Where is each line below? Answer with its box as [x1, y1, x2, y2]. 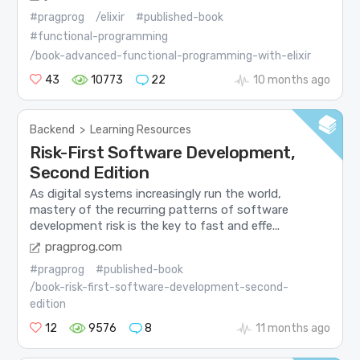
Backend [30, 123, 76, 137]
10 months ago [252, 73, 330, 88]
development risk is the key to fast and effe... [30, 218, 280, 233]
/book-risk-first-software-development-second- [30, 280, 289, 295]
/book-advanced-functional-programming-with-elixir [30, 49, 312, 63]
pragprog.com [45, 239, 123, 255]
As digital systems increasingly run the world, [30, 186, 282, 201]
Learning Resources [90, 123, 192, 137]
